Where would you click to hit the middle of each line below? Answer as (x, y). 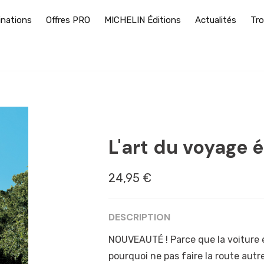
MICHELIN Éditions (143, 20)
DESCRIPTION (140, 217)
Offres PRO (68, 20)
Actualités (216, 20)
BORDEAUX (141, 117)
